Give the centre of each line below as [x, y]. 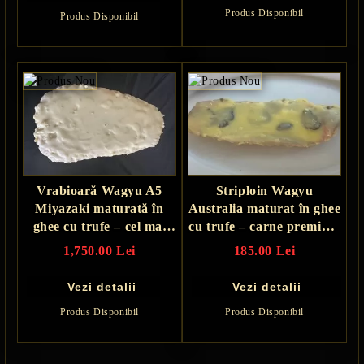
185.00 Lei [264, 250]
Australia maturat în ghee [264, 208]
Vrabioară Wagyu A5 [100, 190]
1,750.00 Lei [100, 250]
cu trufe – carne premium [264, 226]
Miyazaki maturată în [100, 208]
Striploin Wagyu [264, 190]
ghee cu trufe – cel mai [100, 226]
